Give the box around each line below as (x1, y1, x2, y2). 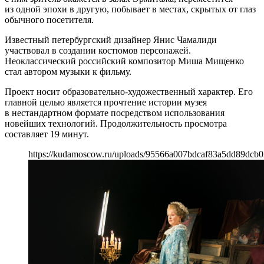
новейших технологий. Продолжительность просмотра (5, 118, 227, 128)
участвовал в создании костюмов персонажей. (5, 45, 191, 55)
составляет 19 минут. (5, 128, 89, 139)
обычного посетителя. (5, 14, 94, 25)
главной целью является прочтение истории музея (5, 97, 207, 107)
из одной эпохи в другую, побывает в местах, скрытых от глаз (5, 4, 256, 14)
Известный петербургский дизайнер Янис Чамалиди (5, 34, 217, 45)
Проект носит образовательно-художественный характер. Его (5, 86, 253, 97)
